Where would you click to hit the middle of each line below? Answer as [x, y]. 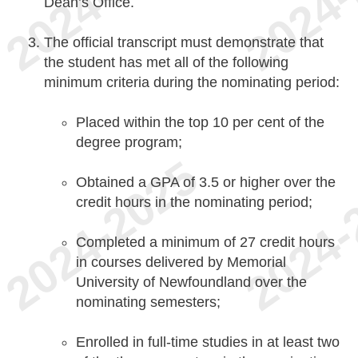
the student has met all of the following [166, 62]
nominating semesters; [148, 302]
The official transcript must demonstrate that [184, 42]
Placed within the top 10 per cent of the [200, 122]
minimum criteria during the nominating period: [192, 82]
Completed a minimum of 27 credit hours [205, 242]
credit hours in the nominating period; [194, 202]
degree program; [129, 142]
